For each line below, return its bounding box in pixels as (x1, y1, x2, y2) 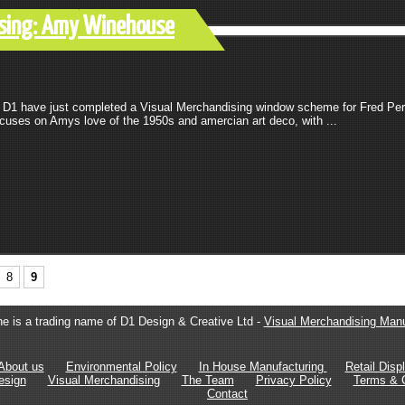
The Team (181, 373, 234, 387)
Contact (207, 387, 248, 400)
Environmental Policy (65, 360, 177, 373)
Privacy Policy (255, 373, 332, 387)
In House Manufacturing (198, 360, 327, 373)
